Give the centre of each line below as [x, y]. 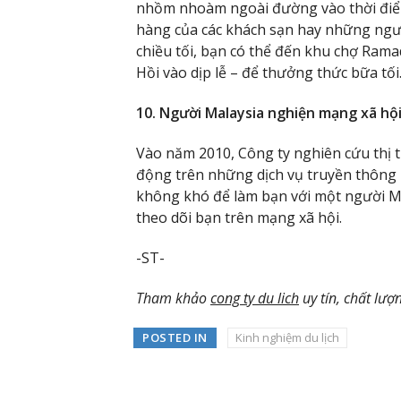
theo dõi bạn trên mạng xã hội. [239, 218]
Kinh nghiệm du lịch [287, 338]
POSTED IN [175, 338]
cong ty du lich [255, 298]
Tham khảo [173, 298]
